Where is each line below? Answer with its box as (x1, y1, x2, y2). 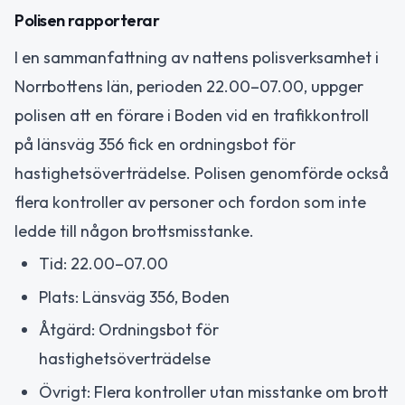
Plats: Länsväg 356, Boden (39, 286, 230, 307)
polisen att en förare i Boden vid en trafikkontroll (14, 104, 369, 126)
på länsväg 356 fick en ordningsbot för (14, 133, 296, 155)
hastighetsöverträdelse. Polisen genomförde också (14, 162, 389, 184)
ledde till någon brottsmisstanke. (14, 220, 254, 241)
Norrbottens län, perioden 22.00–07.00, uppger (14, 75, 363, 97)
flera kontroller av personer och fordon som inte (14, 191, 366, 212)
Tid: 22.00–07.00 (39, 253, 168, 275)
